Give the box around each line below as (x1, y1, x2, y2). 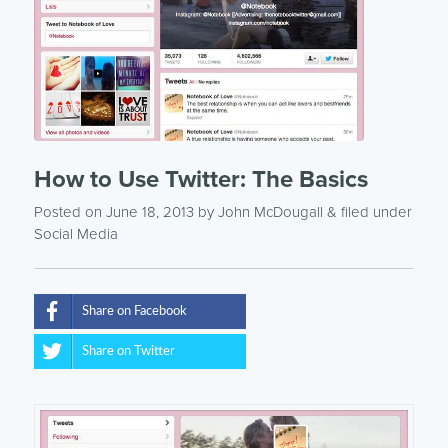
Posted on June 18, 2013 (33, 202, 194, 221)
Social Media (33, 224, 118, 243)
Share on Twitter (81, 344, 175, 358)
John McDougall (217, 202, 323, 221)
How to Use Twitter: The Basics (33, 164, 368, 194)
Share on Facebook (81, 304, 187, 318)
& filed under (322, 202, 412, 221)
